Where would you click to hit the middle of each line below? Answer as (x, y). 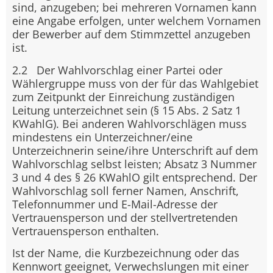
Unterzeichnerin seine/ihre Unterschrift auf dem (135, 150)
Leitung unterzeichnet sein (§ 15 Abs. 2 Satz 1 (127, 110)
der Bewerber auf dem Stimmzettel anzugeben (131, 34)
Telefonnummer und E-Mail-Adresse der (115, 204)
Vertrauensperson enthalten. (86, 231)
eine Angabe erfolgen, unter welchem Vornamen (136, 21)
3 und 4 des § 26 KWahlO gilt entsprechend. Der (135, 177)
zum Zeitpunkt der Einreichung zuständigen (123, 97)
